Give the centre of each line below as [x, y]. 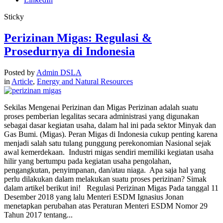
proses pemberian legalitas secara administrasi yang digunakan [102, 116]
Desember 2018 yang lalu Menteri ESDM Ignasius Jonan [94, 197]
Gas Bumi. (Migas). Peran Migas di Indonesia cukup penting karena [111, 134]
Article [22, 82]
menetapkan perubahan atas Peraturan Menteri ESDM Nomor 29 [106, 206]
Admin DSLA [59, 73]
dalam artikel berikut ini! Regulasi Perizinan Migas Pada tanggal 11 [111, 188]
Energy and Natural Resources [85, 82]
